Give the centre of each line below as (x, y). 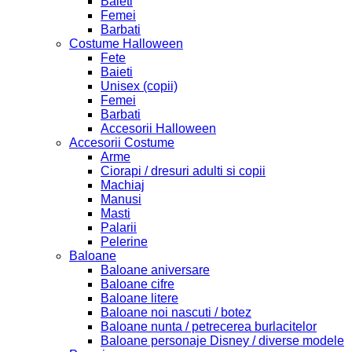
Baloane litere (139, 298)
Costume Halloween (126, 44)
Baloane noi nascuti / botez (176, 312)
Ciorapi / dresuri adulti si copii (183, 171)
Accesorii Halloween (158, 128)
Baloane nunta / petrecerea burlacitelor (209, 326)
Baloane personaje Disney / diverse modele (222, 341)
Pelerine (124, 242)
